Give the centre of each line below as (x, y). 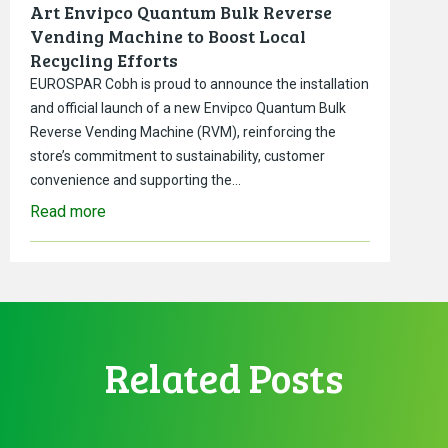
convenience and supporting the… (135, 179)
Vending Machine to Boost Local (168, 35)
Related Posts (224, 376)
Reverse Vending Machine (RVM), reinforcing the (183, 131)
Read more (68, 211)
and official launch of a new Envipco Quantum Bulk (188, 107)
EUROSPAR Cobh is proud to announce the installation (199, 83)
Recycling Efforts (104, 59)
